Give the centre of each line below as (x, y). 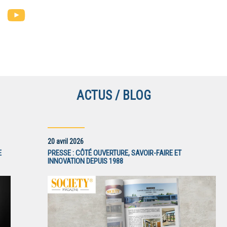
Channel (41, 41)
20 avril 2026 (65, 142)
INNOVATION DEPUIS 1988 (85, 161)
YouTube (43, 15)
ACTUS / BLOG (113, 96)
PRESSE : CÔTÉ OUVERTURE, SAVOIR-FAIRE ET (114, 153)
